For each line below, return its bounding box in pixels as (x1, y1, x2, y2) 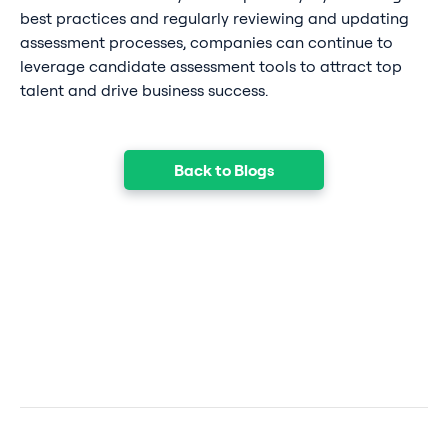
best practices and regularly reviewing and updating (19, 8, 409, 29)
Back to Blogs (174, 159, 274, 180)
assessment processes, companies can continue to (19, 32, 393, 53)
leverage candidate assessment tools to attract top (19, 56, 402, 77)
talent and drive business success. (19, 80, 268, 101)
